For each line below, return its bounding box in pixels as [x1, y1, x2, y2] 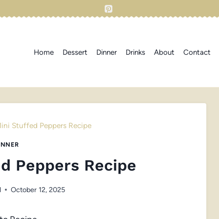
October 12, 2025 [10, 185, 65, 194]
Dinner [96, 47, 117, 57]
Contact [183, 47, 211, 57]
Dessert [63, 47, 88, 57]
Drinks [126, 47, 145, 57]
